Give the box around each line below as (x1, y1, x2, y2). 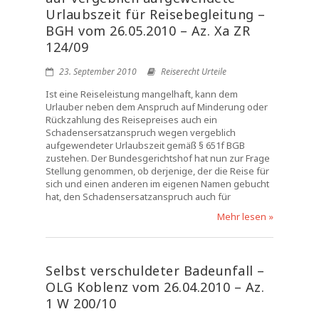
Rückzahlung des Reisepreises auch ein (46, 113, 217, 126)
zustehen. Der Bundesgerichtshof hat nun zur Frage (46, 152, 270, 164)
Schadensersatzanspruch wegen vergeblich (46, 126, 236, 139)
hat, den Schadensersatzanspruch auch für (46, 190, 231, 203)
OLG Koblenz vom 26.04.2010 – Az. (46, 278, 264, 296)
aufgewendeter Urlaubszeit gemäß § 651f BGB (46, 139, 245, 152)
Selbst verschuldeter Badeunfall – (46, 262, 265, 279)
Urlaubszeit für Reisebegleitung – (46, 6, 266, 23)
